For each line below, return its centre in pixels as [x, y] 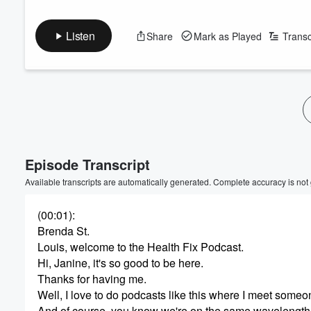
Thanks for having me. [92, 279]
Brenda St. [64, 231]
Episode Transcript [87, 164]
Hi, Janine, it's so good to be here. [120, 263]
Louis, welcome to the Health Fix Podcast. [141, 247]
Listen [81, 36]
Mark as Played [227, 36]
